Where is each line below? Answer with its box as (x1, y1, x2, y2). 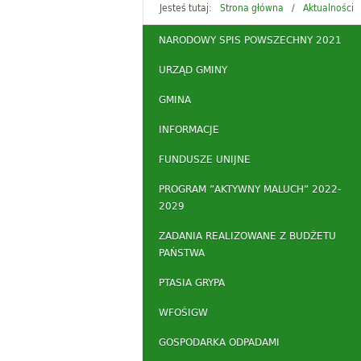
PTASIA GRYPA (159, 275, 225, 290)
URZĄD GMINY (159, 62, 227, 77)
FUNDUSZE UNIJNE (159, 151, 251, 167)
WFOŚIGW (159, 305, 208, 320)
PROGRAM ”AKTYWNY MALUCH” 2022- (159, 181, 341, 197)
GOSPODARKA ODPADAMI (159, 334, 280, 350)
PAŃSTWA (159, 245, 205, 260)
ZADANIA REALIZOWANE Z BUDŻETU (159, 228, 336, 243)
